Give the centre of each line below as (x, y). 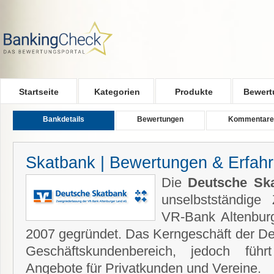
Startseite (39, 92)
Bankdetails (64, 119)
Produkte (194, 92)
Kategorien (117, 92)
